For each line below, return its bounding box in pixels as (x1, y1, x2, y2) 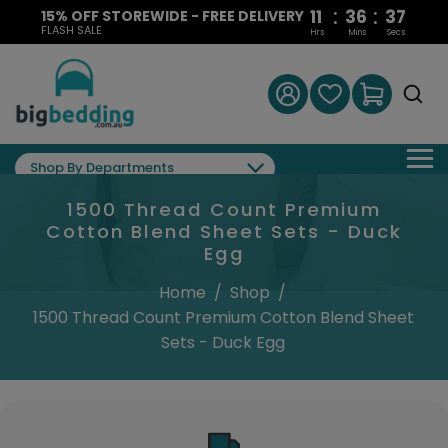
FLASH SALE (40, 21, 102, 38)
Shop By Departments (30, 158, 174, 178)
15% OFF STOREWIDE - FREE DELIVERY (40, 5, 304, 26)
